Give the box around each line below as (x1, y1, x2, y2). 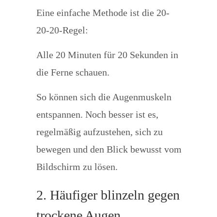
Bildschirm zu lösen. (36, 161, 118, 172)
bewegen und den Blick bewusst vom (36, 144, 182, 155)
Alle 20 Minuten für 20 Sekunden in (36, 49, 178, 60)
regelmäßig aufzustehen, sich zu (36, 126, 163, 137)
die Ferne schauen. (36, 67, 109, 77)
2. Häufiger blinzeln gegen (36, 187, 180, 202)
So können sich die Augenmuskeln (36, 92, 171, 102)
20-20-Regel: (36, 25, 88, 35)
